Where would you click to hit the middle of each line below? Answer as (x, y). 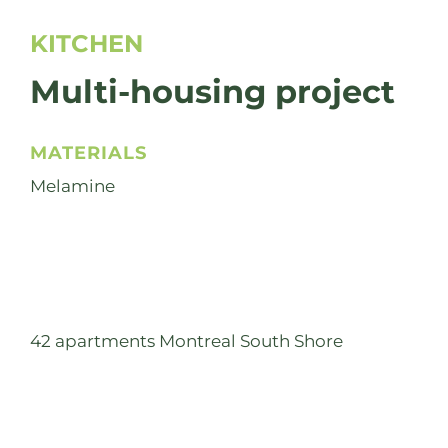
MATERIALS (88, 153)
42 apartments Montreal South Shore (186, 341)
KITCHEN (86, 44)
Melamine (72, 186)
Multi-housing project (212, 92)
